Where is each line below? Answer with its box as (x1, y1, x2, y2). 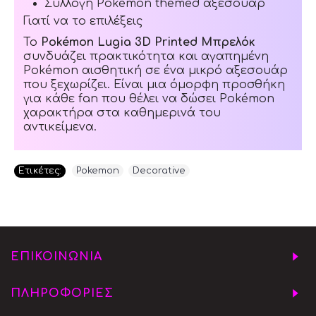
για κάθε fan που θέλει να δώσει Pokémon (23, 92, 275, 105)
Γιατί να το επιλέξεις (23, 14, 143, 28)
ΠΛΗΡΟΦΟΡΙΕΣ (11, 287, 114, 300)
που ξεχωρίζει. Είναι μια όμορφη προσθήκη (23, 78, 286, 91)
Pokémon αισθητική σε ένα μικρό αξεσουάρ (23, 63, 288, 77)
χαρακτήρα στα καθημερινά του (23, 106, 221, 119)
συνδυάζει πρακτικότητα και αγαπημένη (23, 49, 269, 63)
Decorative (133, 166, 186, 176)
